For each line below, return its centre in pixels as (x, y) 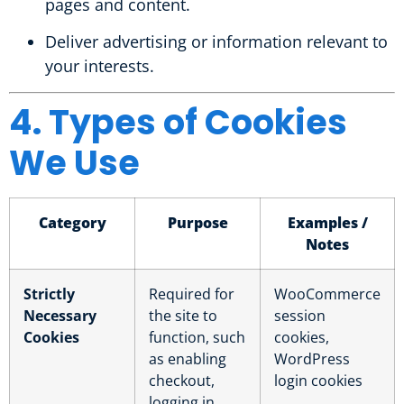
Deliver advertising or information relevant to (216, 42)
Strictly (49, 294)
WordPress (312, 358)
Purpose (197, 222)
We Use (74, 162)
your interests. (100, 66)
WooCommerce (327, 294)
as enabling (188, 358)
